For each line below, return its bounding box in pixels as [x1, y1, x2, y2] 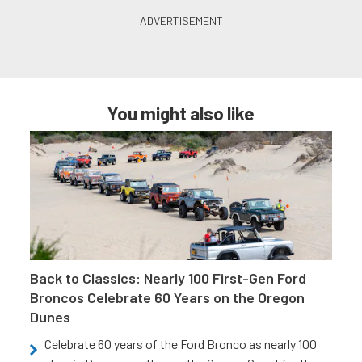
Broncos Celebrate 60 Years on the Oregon [30, 288, 305, 306]
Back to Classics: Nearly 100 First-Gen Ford [30, 269, 306, 287]
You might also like [107, 103, 255, 124]
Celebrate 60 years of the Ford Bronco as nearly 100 [44, 336, 317, 351]
